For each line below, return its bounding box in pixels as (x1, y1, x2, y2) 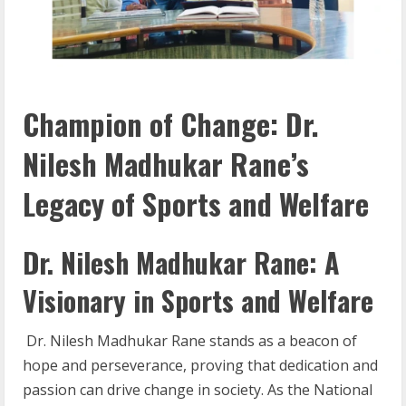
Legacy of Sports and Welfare (23, 182, 369, 226)
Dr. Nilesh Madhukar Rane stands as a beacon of (26, 330, 357, 351)
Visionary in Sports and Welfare (23, 279, 373, 321)
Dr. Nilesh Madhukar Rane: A (23, 241, 340, 283)
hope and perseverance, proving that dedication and (23, 354, 378, 375)
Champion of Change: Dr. (23, 102, 319, 146)
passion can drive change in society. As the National (23, 379, 372, 400)
